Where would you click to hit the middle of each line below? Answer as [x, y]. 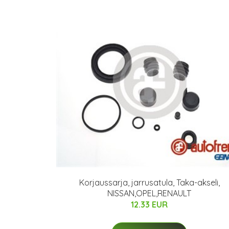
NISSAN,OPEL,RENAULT [149, 193]
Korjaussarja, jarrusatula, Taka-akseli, [149, 182]
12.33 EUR [149, 204]
